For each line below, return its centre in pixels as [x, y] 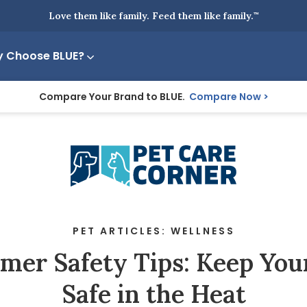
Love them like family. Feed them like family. [151, 16]
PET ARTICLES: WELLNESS [153, 231]
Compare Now [225, 97]
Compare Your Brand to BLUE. [113, 97]
